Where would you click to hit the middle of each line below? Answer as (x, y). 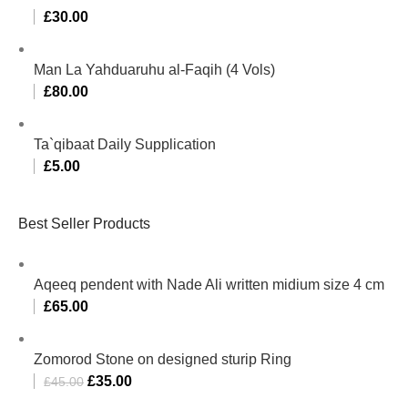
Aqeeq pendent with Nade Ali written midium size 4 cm (209, 284)
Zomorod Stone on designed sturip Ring (163, 359)
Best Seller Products (85, 223)
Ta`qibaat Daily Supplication (125, 144)
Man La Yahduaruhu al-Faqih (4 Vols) (155, 69)
